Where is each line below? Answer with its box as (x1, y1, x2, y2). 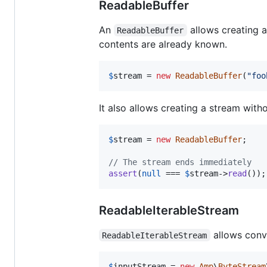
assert (108, 168, 137, 178)
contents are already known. (99, 38, 227, 50)
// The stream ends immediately (108, 157, 252, 167)
